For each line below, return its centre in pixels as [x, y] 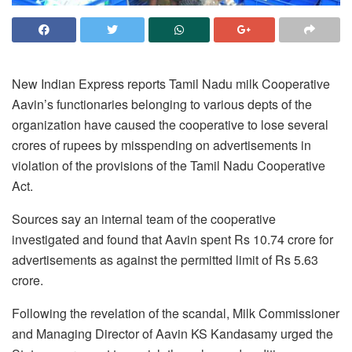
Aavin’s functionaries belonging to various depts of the [162, 104]
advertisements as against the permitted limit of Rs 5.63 [165, 259]
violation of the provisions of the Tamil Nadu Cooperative [169, 165]
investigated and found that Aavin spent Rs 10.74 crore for [172, 239]
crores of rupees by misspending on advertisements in [161, 145]
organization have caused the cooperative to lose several [170, 124]
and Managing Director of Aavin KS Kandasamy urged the [172, 333]
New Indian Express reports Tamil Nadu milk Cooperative [171, 83]
